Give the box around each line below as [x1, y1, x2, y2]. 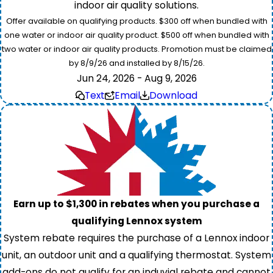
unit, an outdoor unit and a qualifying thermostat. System [2, 248, 271, 261]
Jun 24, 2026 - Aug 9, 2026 [76, 71, 197, 85]
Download [149, 88, 198, 102]
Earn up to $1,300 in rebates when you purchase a [13, 197, 260, 210]
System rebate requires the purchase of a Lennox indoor [4, 231, 269, 244]
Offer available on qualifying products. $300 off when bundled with [5, 15, 268, 27]
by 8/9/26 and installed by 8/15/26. [68, 57, 205, 69]
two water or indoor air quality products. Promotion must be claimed [1, 43, 272, 55]
